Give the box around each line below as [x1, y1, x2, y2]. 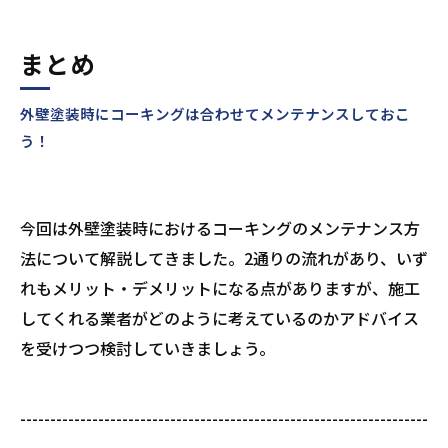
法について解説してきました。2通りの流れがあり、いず [20, 246, 428, 270]
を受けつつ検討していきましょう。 [20, 336, 275, 360]
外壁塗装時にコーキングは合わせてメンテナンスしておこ [20, 103, 410, 124]
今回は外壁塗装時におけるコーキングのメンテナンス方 [20, 216, 420, 240]
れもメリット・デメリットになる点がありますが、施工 [20, 276, 420, 300]
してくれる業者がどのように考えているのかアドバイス [20, 306, 419, 330]
